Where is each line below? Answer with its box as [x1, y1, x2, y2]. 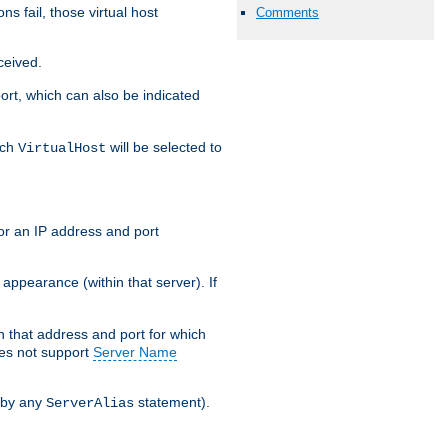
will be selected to [106, 138, 222, 155]
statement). [134, 393, 210, 410]
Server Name [93, 343, 177, 360]
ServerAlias [46, 394, 134, 411]
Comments [256, 4, 319, 20]
